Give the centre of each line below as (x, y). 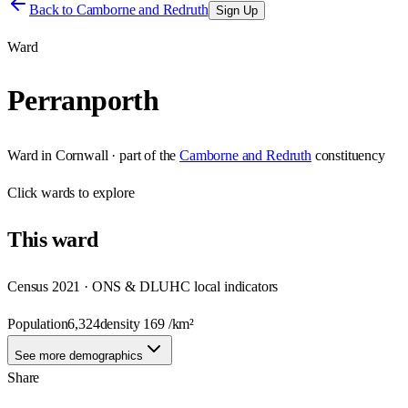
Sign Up (236, 10)
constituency (350, 155)
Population (38, 323)
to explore (105, 192)
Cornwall (82, 155)
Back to (53, 10)
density (122, 323)
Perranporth (83, 101)
